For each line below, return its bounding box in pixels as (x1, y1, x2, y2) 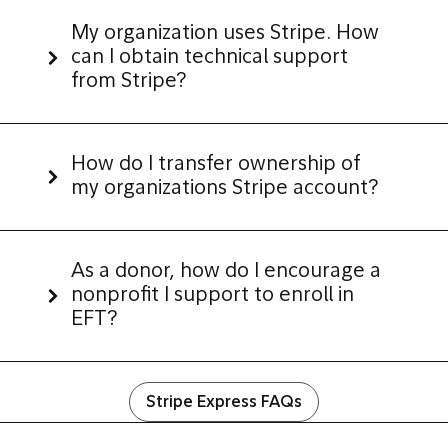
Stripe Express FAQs (146, 395, 302, 411)
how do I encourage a (180, 262, 381, 282)
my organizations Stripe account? (71, 179, 378, 199)
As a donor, (71, 262, 175, 282)
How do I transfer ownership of (71, 155, 360, 175)
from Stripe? (71, 72, 186, 92)
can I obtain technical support (71, 48, 348, 68)
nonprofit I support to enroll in (71, 286, 354, 306)
